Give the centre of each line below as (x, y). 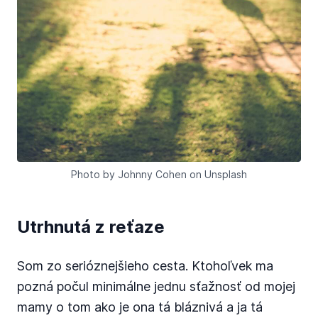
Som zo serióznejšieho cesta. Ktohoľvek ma (145, 266)
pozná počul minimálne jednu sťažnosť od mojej (156, 286)
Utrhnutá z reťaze (91, 227)
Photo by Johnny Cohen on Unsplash (159, 174)
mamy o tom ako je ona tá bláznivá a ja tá (140, 307)
